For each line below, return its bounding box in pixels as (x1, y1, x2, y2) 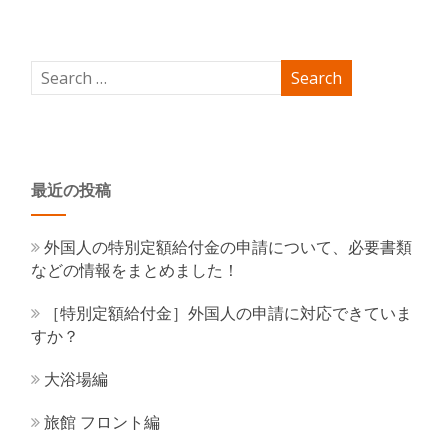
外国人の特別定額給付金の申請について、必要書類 (44, 236, 413, 259)
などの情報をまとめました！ (31, 259, 240, 282)
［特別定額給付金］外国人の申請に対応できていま (44, 302, 413, 325)
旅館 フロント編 (44, 411, 161, 434)
